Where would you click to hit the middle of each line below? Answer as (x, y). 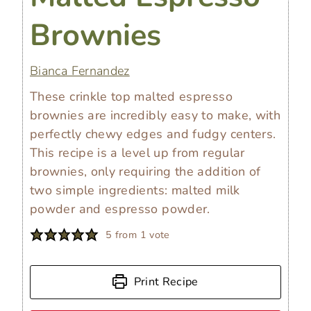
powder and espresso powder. (120, 209)
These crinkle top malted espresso (131, 96)
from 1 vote (141, 234)
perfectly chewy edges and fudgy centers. (153, 134)
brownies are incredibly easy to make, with (155, 115)
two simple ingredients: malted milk (135, 190)
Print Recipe (165, 281)
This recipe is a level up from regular (137, 152)
